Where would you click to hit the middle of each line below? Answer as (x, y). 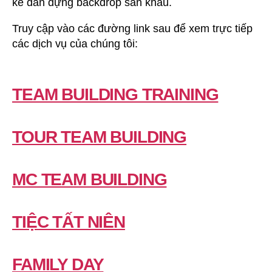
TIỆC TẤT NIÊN (69, 222)
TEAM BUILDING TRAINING (115, 94)
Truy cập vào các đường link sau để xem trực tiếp (132, 28)
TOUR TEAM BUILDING (100, 137)
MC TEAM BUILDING (90, 179)
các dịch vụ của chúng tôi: (75, 43)
